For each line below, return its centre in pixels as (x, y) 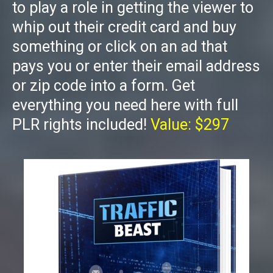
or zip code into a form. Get (104, 86)
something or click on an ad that (120, 47)
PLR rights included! (81, 125)
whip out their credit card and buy (124, 27)
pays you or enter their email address (136, 66)
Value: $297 (190, 125)
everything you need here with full (125, 105)
